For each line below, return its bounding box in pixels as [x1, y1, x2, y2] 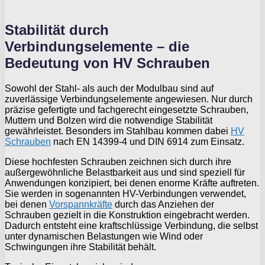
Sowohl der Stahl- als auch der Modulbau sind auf [5, 83, 214, 93]
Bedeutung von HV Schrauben [5, 54, 210, 71]
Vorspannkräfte [49, 199, 112, 209]
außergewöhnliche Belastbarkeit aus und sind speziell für [5, 167, 245, 177]
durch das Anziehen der [112, 199, 214, 209]
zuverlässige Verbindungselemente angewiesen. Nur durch [5, 93, 253, 104]
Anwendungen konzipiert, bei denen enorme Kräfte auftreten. [5, 177, 259, 188]
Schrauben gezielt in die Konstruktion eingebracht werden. [5, 209, 250, 220]
